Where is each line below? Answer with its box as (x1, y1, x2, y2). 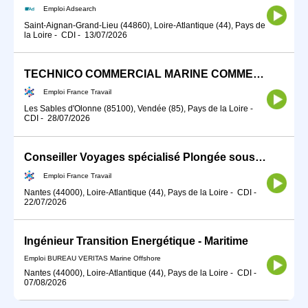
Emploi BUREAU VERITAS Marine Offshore (24, 254, 161, 262)
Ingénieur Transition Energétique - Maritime (24, 235, 248, 247)
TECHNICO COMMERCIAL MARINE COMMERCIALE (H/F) (253, 67, 264, 80)
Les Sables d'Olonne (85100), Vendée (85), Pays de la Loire (24, 104, 248, 114)
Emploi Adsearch (43, 4, 96, 12)
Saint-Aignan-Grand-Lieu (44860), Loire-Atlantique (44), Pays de (24, 20, 265, 30)
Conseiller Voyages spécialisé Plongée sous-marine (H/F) (255, 151, 266, 164)
